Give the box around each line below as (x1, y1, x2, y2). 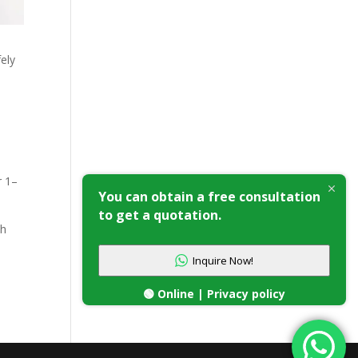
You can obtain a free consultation (98, 187, 320, 205)
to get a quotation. (98, 205, 221, 224)
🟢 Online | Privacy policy (143, 286, 285, 301)
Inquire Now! (193, 253, 253, 268)
